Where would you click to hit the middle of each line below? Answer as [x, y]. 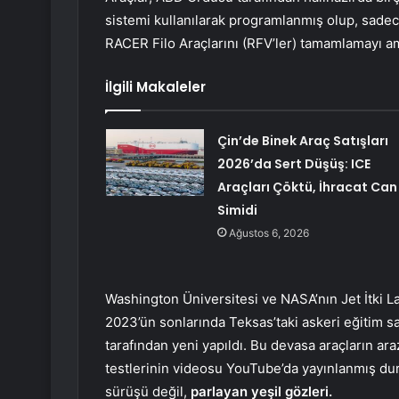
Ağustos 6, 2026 [269, 233]
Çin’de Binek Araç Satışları [302, 141]
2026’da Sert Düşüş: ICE [293, 164]
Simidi [237, 211]
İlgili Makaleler [155, 87]
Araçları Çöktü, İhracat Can [307, 187]
